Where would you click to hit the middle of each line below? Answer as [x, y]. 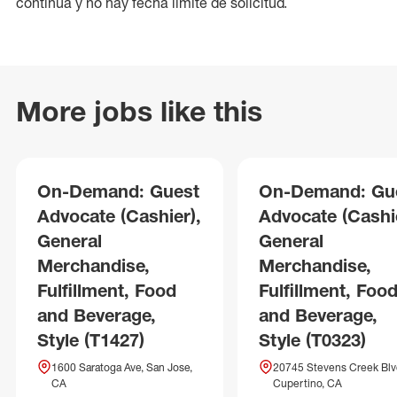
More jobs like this [139, 111]
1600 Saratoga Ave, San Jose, [122, 367]
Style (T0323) [312, 340]
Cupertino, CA [307, 383]
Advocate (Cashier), [119, 216]
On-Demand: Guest [118, 191]
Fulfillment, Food [107, 290]
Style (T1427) [91, 340]
